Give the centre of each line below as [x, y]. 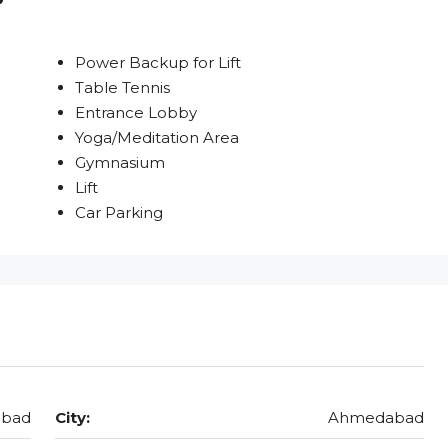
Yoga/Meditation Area [156, 138]
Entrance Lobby [135, 113]
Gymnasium [119, 163]
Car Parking [118, 213]
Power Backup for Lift [157, 63]
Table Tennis [122, 88]
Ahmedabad [376, 418]
